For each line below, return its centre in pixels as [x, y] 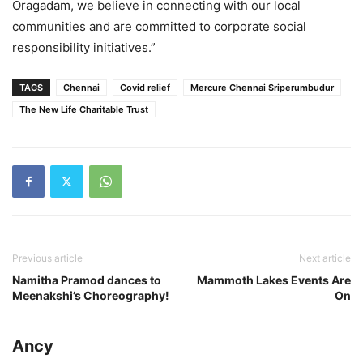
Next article [325, 258]
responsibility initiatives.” [84, 47]
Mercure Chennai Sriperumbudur [262, 87]
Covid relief [145, 87]
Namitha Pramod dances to [87, 280]
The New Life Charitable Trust [84, 109]
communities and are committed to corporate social [159, 26]
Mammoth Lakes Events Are [274, 280]
